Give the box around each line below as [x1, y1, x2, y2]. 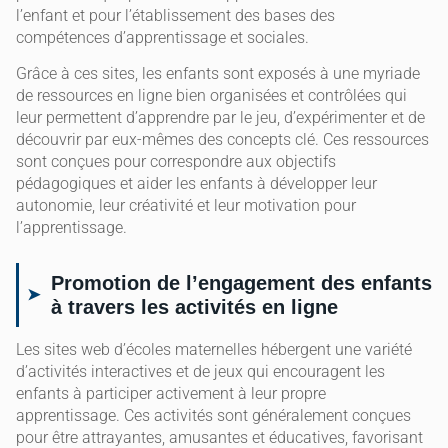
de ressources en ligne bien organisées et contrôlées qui [16, 86, 407, 106]
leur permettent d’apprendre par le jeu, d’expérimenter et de [16, 108, 425, 128]
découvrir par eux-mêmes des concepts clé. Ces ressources [16, 130, 429, 150]
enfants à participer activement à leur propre [16, 384, 326, 404]
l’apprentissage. [16, 218, 127, 238]
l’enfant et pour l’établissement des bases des [16, 5, 335, 25]
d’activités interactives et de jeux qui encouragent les [16, 362, 385, 382]
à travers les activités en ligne [51, 296, 338, 319]
